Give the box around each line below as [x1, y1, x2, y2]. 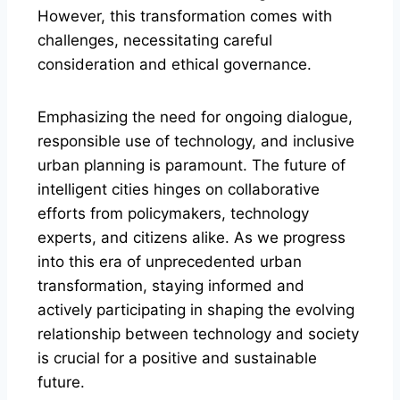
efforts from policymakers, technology [37, 204, 309, 222]
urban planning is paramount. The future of [37, 155, 346, 174]
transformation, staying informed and [37, 276, 304, 295]
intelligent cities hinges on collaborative [37, 179, 320, 198]
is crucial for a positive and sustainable [37, 348, 317, 367]
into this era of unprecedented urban [37, 252, 302, 271]
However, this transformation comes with [37, 6, 332, 25]
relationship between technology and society [37, 324, 359, 343]
